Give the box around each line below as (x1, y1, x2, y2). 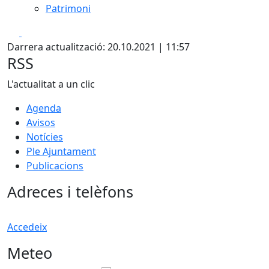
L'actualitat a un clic (7, 77, 95, 91)
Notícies (26, 130, 63, 144)
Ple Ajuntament (26, 144, 96, 158)
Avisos (26, 115, 55, 129)
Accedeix (7, 220, 47, 234)
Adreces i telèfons (7, 181, 133, 202)
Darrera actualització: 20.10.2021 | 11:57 (7, 40, 190, 53)
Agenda (26, 101, 61, 115)
